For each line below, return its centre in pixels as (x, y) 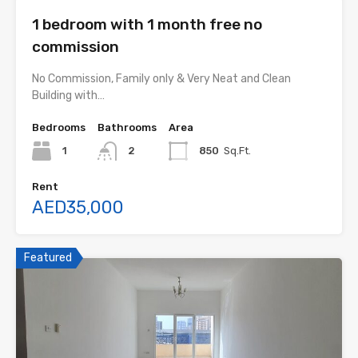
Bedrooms (59, 127)
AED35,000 (78, 207)
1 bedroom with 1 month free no (147, 24)
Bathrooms (127, 127)
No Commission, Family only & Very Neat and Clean (161, 78)
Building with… (68, 95)
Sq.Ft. (237, 150)
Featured (48, 257)
